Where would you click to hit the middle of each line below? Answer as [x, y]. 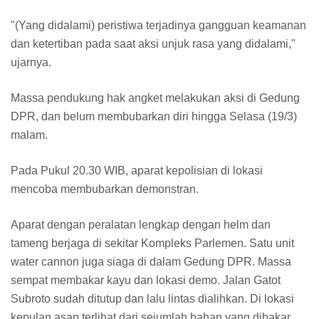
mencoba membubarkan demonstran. [105, 189]
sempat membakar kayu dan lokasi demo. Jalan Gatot [146, 280]
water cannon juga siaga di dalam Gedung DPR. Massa [151, 261]
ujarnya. [31, 62]
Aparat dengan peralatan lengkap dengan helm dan [141, 224]
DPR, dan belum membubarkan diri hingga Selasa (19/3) [154, 116]
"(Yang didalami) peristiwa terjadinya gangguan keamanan [158, 25]
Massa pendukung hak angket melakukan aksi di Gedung [155, 98]
